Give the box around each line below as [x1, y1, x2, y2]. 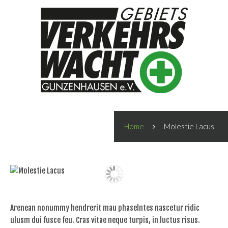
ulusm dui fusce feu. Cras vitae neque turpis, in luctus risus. [10, 215, 200, 225]
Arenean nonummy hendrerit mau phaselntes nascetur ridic [10, 203, 199, 213]
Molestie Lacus [164, 122, 214, 131]
